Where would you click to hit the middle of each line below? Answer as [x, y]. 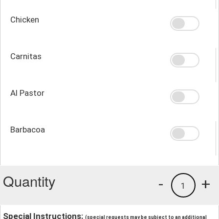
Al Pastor [27, 93]
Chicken [25, 20]
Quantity [29, 181]
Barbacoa [28, 130]
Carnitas [26, 56]
